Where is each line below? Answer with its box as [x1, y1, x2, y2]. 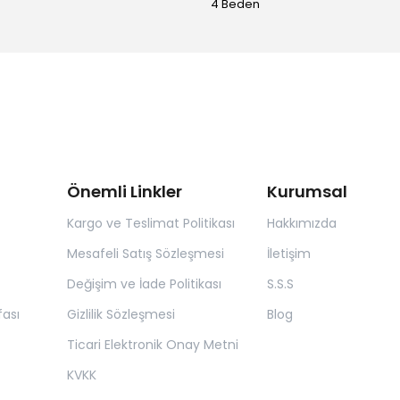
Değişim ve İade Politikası [67, 275, 221, 294]
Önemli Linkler [67, 180, 182, 204]
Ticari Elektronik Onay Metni [67, 336, 238, 354]
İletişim [266, 245, 311, 263]
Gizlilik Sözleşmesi [67, 305, 175, 324]
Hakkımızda [266, 214, 337, 233]
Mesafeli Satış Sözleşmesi [67, 245, 224, 263]
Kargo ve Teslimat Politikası [67, 214, 235, 233]
